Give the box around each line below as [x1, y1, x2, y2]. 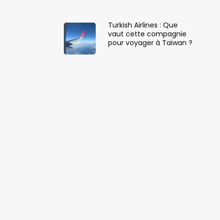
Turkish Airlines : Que [108, 20, 178, 30]
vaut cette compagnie [108, 28, 187, 39]
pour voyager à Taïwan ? [108, 37, 192, 48]
